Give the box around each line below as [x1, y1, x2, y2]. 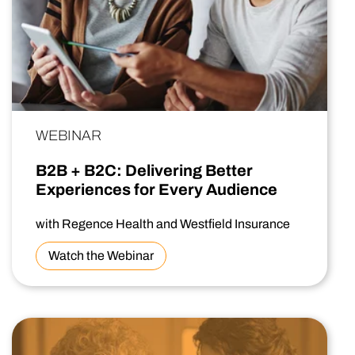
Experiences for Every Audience [36, 181, 277, 199]
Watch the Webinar [48, 249, 154, 263]
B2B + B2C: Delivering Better [36, 162, 253, 180]
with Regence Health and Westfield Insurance [36, 217, 290, 231]
